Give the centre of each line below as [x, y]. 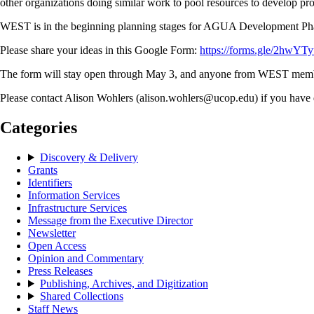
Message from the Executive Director [110, 220]
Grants [43, 170]
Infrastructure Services [77, 207]
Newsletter [52, 233]
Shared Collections [81, 296]
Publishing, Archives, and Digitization [124, 283]
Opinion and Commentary [86, 258]
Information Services [74, 195]
